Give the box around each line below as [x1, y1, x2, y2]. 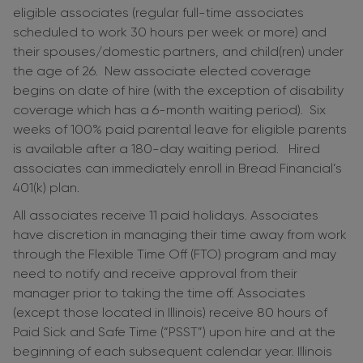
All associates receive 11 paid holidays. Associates [13, 207, 318, 224]
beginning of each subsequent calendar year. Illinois [13, 344, 332, 360]
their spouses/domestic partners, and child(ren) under [13, 44, 344, 60]
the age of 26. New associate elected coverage [13, 63, 311, 79]
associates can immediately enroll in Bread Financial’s [13, 160, 342, 177]
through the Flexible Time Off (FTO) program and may [13, 246, 336, 263]
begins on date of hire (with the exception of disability [13, 83, 344, 99]
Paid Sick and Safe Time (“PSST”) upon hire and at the [13, 324, 335, 340]
